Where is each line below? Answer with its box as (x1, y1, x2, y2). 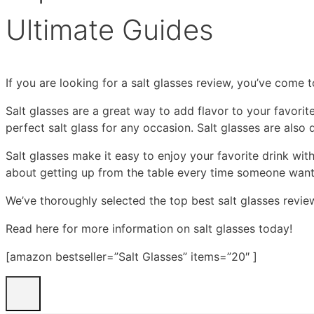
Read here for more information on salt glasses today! (6, 221, 292, 236)
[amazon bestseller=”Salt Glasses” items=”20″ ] (6, 250, 257, 264)
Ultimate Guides (6, 13, 214, 48)
